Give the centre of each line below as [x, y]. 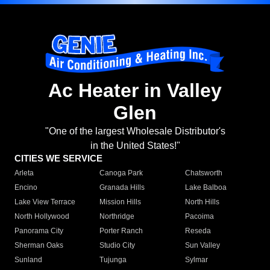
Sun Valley [202, 246]
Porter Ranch [121, 231]
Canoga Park [121, 173]
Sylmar [196, 260]
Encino [26, 188]
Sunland [28, 260]
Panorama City [39, 231]
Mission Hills [121, 202]
